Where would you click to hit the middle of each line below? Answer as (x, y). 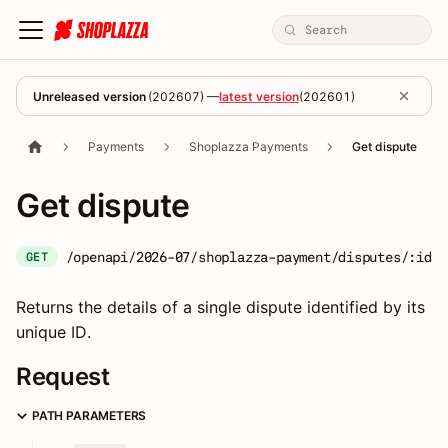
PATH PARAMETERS (89, 415)
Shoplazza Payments (248, 147)
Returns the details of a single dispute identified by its (220, 307)
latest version (258, 96)
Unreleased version (89, 96)
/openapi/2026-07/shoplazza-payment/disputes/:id (248, 256)
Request (63, 376)
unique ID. (53, 332)
